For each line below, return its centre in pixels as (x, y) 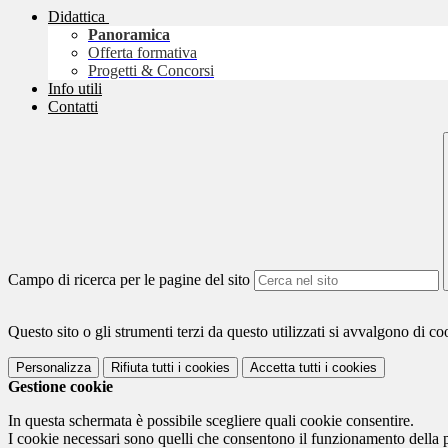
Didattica (76, 17)
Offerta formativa (142, 53)
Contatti (73, 107)
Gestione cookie (60, 387)
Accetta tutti (285, 368)
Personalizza (53, 368)
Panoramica (129, 35)
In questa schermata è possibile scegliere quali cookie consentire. (211, 421)
